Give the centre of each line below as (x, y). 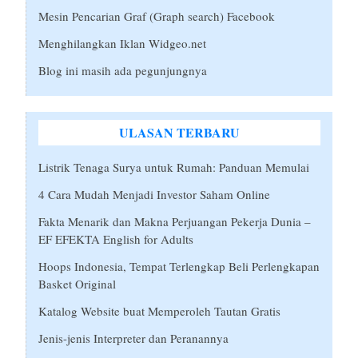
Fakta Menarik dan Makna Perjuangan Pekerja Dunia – (175, 222)
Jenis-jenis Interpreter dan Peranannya (134, 338)
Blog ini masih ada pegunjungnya (123, 71)
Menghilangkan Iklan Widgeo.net (123, 44)
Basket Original (78, 284)
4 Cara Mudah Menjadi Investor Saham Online (155, 195)
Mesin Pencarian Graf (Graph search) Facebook (157, 16)
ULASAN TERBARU (179, 133)
